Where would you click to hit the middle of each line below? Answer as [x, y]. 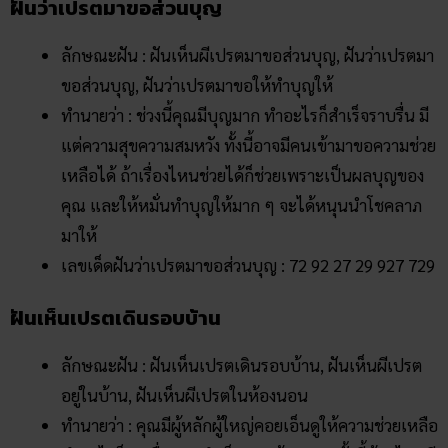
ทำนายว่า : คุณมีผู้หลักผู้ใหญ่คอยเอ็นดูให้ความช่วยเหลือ [249, 424]
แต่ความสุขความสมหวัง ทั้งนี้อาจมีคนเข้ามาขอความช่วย [248, 145]
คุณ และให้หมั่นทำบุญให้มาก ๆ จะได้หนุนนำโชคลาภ [241, 205]
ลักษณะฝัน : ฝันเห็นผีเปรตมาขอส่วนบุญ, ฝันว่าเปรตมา [247, 55]
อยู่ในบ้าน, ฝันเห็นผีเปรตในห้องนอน [184, 394]
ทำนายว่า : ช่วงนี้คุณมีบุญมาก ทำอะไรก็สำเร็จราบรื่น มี [245, 115]
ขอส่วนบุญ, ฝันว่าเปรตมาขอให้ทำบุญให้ [197, 85]
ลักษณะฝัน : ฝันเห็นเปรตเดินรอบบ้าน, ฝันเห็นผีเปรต [241, 364]
